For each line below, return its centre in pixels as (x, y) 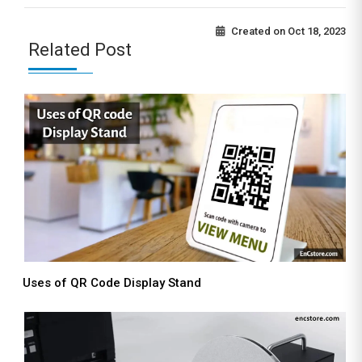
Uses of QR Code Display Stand (112, 283)
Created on (257, 31)
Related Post (80, 49)
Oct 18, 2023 (317, 31)
